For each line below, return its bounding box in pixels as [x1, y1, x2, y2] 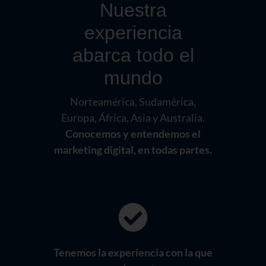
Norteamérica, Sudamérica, [70, 95, 196, 109]
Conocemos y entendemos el [65, 127, 201, 141]
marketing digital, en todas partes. [54, 143, 212, 157]
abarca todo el [72, 45, 194, 66]
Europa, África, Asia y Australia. [61, 111, 205, 125]
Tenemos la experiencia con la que [53, 246, 213, 259]
